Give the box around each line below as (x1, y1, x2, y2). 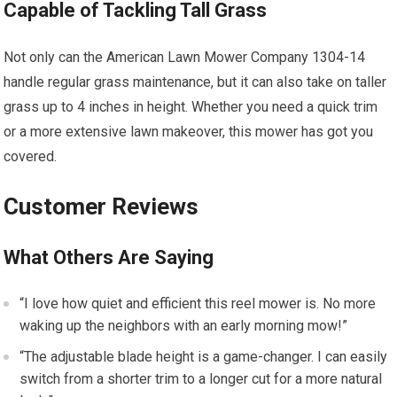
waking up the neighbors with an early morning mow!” (19, 317, 348, 335)
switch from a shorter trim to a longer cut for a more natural (19, 370, 383, 388)
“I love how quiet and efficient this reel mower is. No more (19, 295, 377, 313)
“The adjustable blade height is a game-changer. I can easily (19, 348, 388, 366)
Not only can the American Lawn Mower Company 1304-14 (4, 49, 366, 66)
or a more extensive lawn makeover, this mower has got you (4, 123, 374, 141)
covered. (4, 148, 58, 166)
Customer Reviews (4, 193, 199, 221)
